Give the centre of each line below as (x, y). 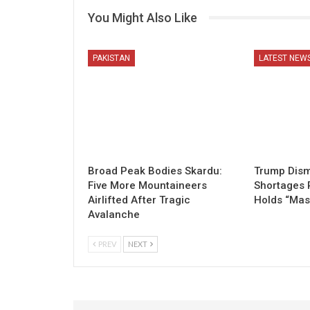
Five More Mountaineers (147, 186)
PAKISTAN (111, 58)
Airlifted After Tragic (139, 200)
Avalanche (114, 215)
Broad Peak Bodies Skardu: (155, 171)
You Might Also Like (143, 17)
